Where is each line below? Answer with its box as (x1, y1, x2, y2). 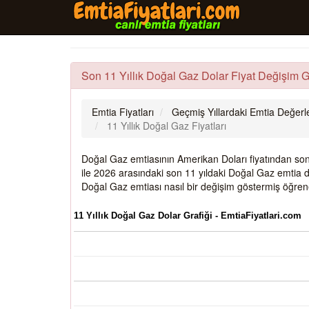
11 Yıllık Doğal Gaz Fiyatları (107, 119, 226, 132)
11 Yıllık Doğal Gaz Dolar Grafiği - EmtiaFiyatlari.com (74, 210, 301, 221)
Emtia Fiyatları (92, 105, 154, 119)
